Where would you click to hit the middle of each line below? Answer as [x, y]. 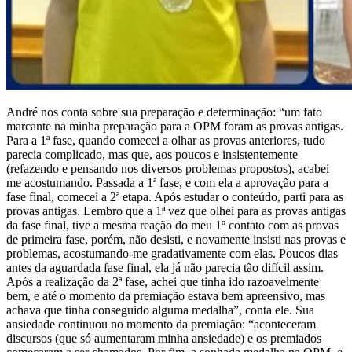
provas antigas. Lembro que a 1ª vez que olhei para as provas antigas [176, 211]
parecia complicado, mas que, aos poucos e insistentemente [152, 154]
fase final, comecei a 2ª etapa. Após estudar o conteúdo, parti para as [175, 196]
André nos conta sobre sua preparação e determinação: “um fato [164, 112]
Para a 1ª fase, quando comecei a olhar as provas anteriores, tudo [166, 140]
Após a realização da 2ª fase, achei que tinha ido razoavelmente [163, 281]
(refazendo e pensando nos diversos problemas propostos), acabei [168, 168]
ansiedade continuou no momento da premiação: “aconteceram [161, 324]
